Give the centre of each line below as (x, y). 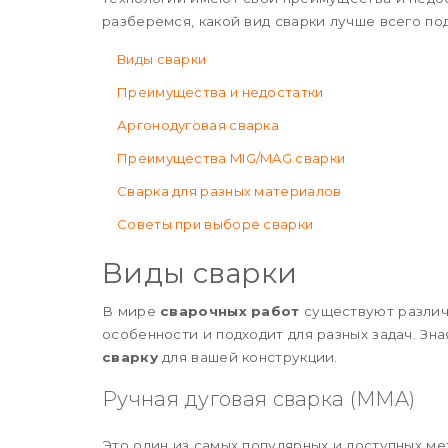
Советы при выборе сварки (215, 223)
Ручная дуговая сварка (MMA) (259, 398)
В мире (131, 310)
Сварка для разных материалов (229, 190)
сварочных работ (230, 310)
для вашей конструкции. (247, 356)
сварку (130, 356)
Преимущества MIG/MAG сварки (231, 157)
